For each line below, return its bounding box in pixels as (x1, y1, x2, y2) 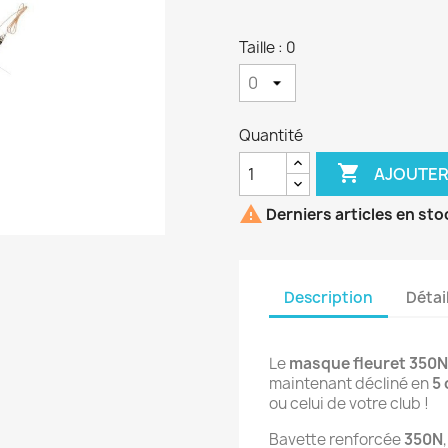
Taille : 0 (239, 37, 296, 58)
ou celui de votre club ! (269, 393, 429, 414)
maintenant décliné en (269, 373, 432, 394)
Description (284, 286, 373, 308)
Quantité (239, 125, 303, 146)
